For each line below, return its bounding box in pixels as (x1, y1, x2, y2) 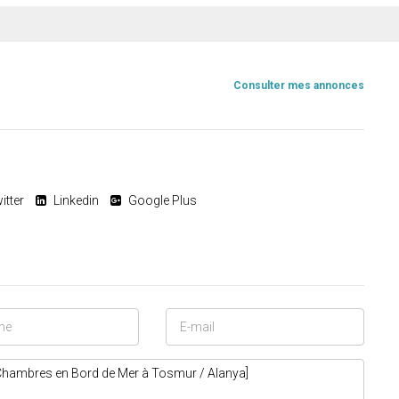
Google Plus (128, 193, 197, 208)
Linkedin (53, 193, 99, 208)
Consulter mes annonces (233, 79, 364, 93)
